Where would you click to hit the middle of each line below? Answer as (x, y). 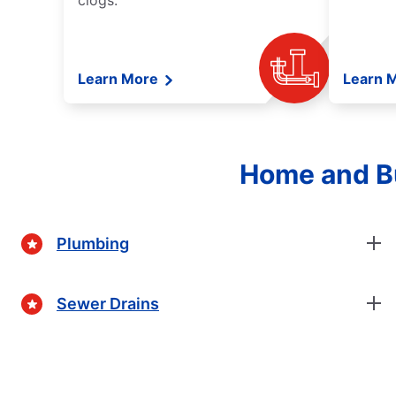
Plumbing (93, 243)
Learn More (120, 79)
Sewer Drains (108, 303)
